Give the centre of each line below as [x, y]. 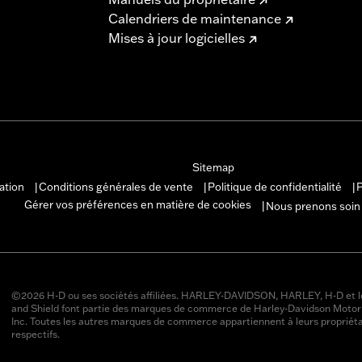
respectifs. [35, 334]
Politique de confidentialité [275, 186]
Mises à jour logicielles [177, 38]
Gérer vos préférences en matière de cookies [137, 205]
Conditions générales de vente [116, 186]
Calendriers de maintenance [195, 18]
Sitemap [213, 167]
